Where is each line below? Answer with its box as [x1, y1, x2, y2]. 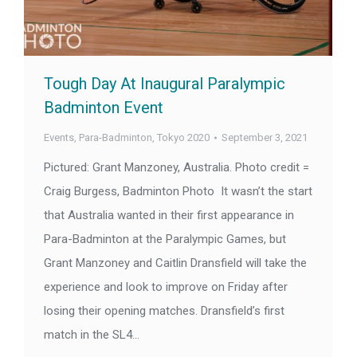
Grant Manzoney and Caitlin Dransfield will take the [44, 256, 307, 271]
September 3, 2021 [222, 131, 308, 144]
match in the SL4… [44, 328, 139, 343]
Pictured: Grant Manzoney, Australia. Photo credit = [44, 160, 309, 175]
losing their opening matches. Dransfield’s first [44, 304, 284, 319]
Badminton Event [44, 98, 163, 118]
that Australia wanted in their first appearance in [44, 208, 294, 223]
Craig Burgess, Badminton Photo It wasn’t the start [44, 184, 312, 199]
